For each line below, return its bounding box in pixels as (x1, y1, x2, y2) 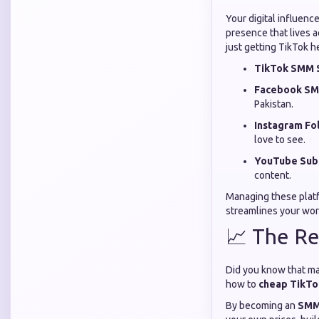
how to (226, 278, 258, 290)
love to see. (254, 134, 305, 145)
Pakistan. (254, 98, 293, 110)
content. (254, 169, 291, 181)
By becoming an (226, 300, 298, 311)
